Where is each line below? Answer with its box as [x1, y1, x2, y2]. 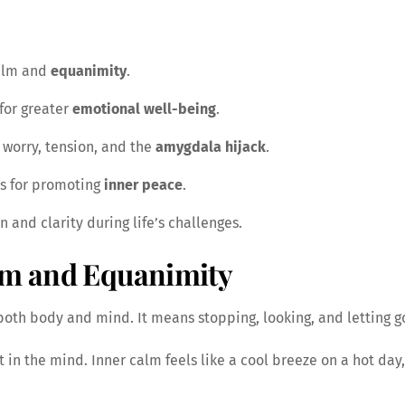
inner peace [103, 175, 183, 193]
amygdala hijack [155, 137, 266, 155]
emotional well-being [71, 99, 216, 118]
